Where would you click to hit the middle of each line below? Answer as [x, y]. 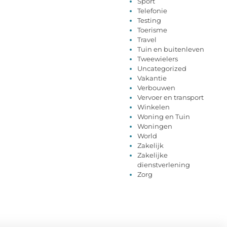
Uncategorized [162, 69]
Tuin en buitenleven [171, 49]
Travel [147, 40]
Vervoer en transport [171, 98]
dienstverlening [164, 165]
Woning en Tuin [164, 117]
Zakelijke [153, 155]
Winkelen [154, 107]
